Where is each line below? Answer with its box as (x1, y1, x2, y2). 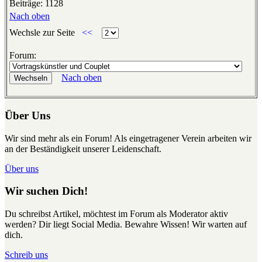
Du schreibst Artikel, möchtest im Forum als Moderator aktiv (5, 209, 228, 219)
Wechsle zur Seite (9, 27, 77, 38)
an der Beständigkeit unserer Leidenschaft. (5, 143, 161, 154)
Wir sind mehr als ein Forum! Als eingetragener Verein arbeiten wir (5, 133, 251, 143)
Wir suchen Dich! (5, 185, 88, 198)
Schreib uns (5, 250, 48, 260)
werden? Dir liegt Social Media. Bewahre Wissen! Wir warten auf (5, 219, 247, 230)
